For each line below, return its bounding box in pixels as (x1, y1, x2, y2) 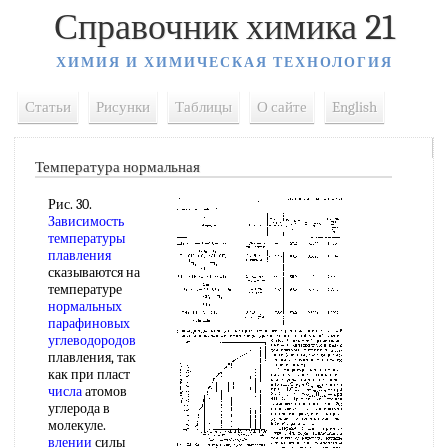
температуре (48, 281, 122, 298)
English (332, 98, 377, 116)
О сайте (257, 98, 307, 116)
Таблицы (175, 98, 232, 116)
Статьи (25, 98, 71, 116)
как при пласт (48, 366, 130, 383)
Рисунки (96, 98, 150, 116)
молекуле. (48, 417, 106, 434)
